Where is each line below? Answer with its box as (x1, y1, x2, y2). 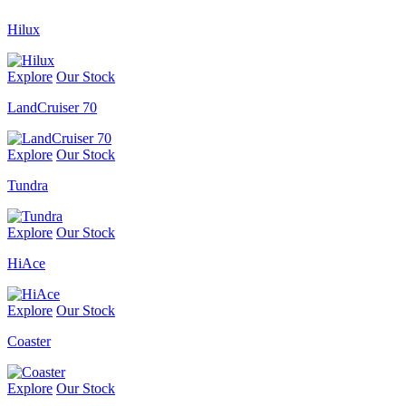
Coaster (7, 333, 51, 350)
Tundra (7, 178, 48, 194)
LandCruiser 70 (7, 100, 97, 116)
